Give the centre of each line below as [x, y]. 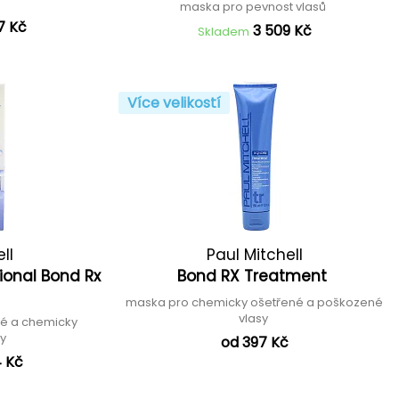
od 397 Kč [254, 342]
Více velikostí [175, 103]
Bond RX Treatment [255, 276]
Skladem [223, 32]
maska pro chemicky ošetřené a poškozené [255, 302]
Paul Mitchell [254, 255]
